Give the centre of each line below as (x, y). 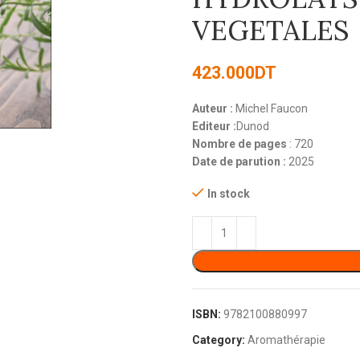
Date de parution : (240, 162)
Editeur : (214, 126)
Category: (219, 340)
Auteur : (213, 108)
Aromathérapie (286, 340)
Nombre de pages (239, 144)
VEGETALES (271, 30)
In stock (229, 194)
